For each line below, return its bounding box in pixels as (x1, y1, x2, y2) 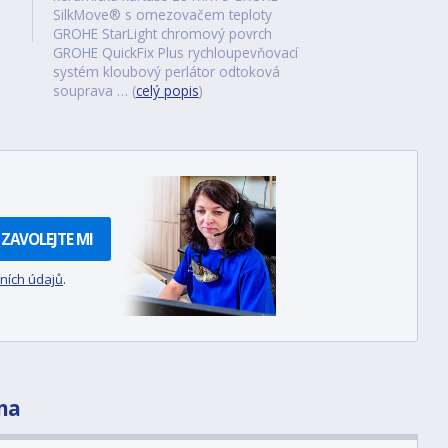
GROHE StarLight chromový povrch (52, 24, 272, 43)
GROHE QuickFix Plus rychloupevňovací (52, 43, 298, 62)
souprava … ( (52, 81, 136, 100)
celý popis (135, 81, 199, 100)
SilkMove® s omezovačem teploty (52, 5, 272, 24)
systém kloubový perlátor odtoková (52, 62, 280, 81)
